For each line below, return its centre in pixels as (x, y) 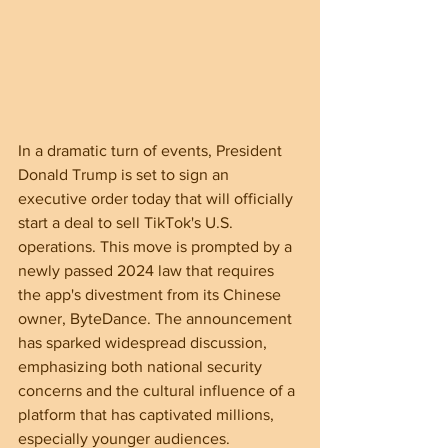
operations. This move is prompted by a (157, 246)
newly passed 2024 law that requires (148, 270)
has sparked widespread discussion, (144, 342)
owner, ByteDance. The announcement (157, 318)
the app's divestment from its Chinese (151, 294)
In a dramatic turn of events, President (152, 150)
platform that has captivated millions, (148, 414)
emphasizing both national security (142, 366)
